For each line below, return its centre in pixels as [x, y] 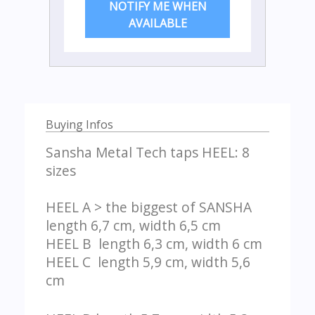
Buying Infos [79, 125]
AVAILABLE [157, 24]
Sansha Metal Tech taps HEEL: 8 [148, 153]
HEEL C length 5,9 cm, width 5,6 [148, 262]
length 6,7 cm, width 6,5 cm [133, 226]
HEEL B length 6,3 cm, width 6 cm [154, 244]
